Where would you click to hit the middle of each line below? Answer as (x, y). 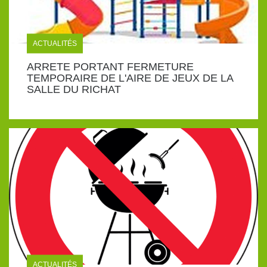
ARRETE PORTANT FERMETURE (110, 66)
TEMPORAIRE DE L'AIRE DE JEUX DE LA (130, 78)
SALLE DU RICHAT (74, 89)
